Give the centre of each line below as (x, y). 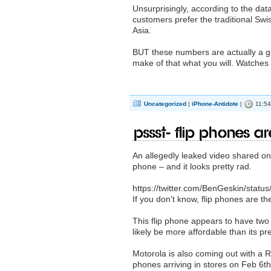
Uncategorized (165, 104)
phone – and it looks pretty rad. (192, 166)
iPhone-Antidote (215, 104)
